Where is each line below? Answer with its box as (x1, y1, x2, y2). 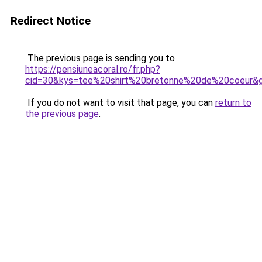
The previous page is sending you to (25, 53, 175, 64)
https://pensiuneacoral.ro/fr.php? (25, 64, 160, 75)
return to (215, 97, 251, 108)
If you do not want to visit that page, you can (25, 97, 215, 108)
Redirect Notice (11, 14, 91, 27)
